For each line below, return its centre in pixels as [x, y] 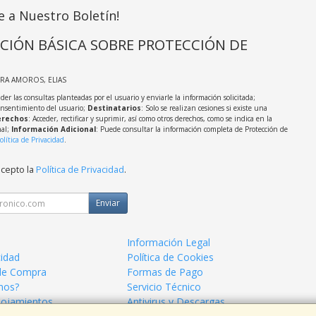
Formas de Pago [165, 272]
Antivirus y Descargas [176, 302]
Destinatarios [114, 108]
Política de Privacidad [80, 170]
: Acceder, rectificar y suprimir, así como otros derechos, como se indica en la [150, 119]
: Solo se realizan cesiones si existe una [204, 108]
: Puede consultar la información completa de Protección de [192, 129]
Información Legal [169, 243]
